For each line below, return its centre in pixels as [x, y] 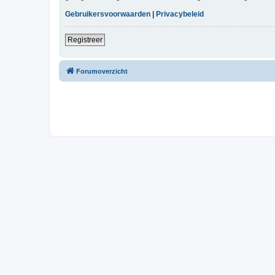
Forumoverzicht [102, 72]
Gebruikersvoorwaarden [108, 14]
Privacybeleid [180, 14]
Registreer [85, 40]
